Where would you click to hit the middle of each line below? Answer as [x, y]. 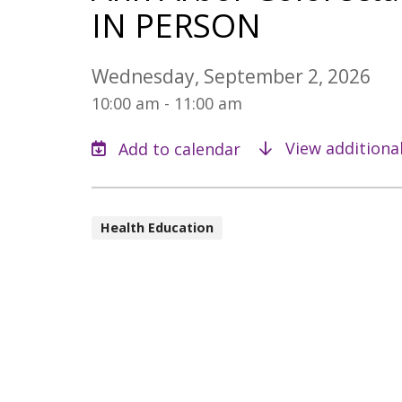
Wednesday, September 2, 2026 [231, 76]
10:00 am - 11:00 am [167, 103]
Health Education [157, 227]
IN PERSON [176, 25]
